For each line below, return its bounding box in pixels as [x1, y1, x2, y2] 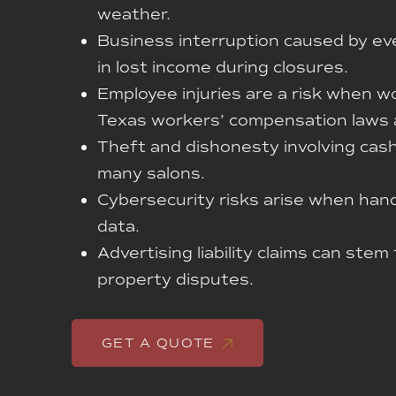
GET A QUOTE [101, 335, 215, 352]
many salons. [97, 164, 206, 183]
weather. [97, 4, 171, 24]
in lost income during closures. [97, 57, 349, 77]
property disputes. [97, 270, 255, 289]
